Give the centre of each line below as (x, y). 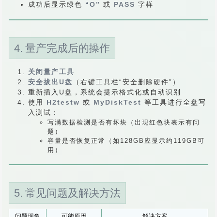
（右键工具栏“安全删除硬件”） (126, 82)
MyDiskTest (117, 102)
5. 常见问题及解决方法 (67, 193)
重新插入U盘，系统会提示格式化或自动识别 (105, 92)
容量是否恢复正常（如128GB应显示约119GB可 (126, 141)
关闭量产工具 (51, 72)
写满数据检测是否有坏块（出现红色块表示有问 (124, 122)
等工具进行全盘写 (174, 102)
